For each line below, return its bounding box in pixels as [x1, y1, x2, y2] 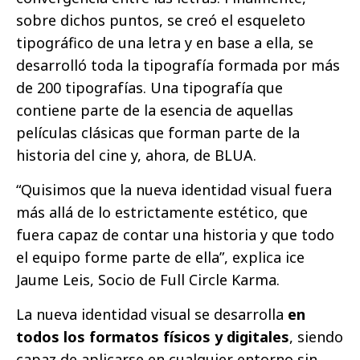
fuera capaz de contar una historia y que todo [16, 225, 334, 245]
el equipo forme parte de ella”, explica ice [16, 247, 305, 268]
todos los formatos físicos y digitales [16, 327, 289, 347]
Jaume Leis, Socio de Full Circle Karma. [16, 270, 280, 290]
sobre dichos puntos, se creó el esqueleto [16, 10, 305, 31]
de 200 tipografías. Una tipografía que [16, 78, 283, 98]
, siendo [289, 327, 343, 347]
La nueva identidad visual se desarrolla [16, 305, 288, 325]
